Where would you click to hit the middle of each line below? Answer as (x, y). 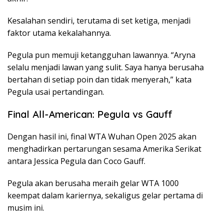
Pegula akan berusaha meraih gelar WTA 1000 (93, 183)
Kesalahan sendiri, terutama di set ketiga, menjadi (99, 21)
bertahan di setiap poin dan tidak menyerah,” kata (99, 80)
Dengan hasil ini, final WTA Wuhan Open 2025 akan (102, 137)
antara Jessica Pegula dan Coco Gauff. (76, 161)
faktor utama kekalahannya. (59, 33)
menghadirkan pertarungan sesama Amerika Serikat (104, 149)
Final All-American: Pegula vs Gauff (90, 114)
